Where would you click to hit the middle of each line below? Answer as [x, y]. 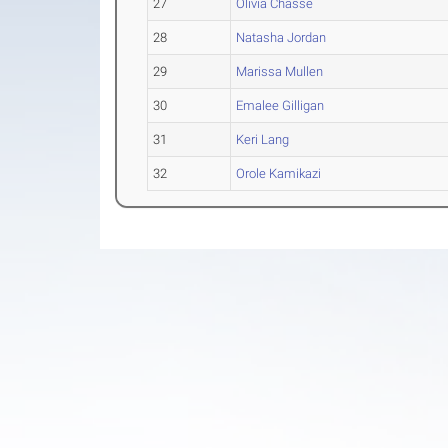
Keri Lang [263, 140]
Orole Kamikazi [279, 174]
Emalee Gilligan [280, 106]
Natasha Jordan [281, 38]
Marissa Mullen [280, 72]
